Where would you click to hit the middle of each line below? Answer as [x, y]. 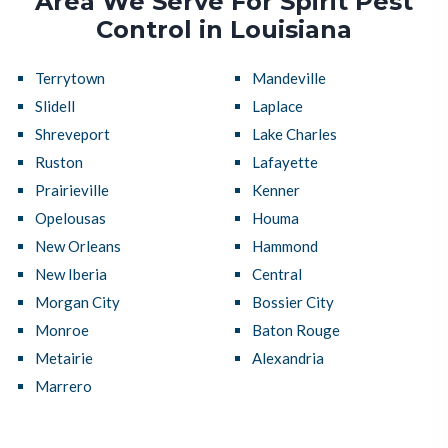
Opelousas [70, 218]
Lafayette [284, 162]
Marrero [63, 386]
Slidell [55, 106]
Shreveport [72, 134]
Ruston [59, 162]
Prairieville [72, 190]
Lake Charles [294, 134]
